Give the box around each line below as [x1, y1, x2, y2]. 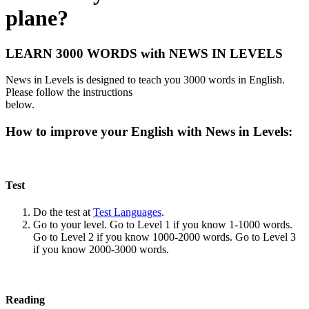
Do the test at [33, 206, 93, 219]
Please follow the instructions [6, 86, 132, 99]
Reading [6, 294, 45, 306]
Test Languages [93, 206, 161, 219]
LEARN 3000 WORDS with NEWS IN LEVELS [6, 46, 283, 61]
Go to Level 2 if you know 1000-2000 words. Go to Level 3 [33, 231, 296, 243]
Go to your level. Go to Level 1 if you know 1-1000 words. [33, 219, 292, 231]
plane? [6, 6, 68, 31]
